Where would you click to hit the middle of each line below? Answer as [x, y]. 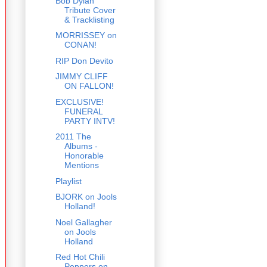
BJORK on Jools [86, 197]
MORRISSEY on [86, 35]
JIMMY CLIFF [81, 77]
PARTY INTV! [89, 121]
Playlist [68, 181]
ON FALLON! [89, 86]
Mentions [81, 165]
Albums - [81, 146]
